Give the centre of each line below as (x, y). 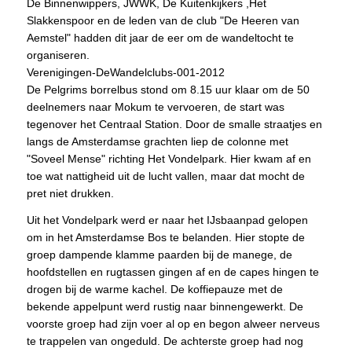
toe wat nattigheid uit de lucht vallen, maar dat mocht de (165, 176)
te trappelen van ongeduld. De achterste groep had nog (165, 341)
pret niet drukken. (70, 193)
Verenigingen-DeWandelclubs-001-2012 (125, 72)
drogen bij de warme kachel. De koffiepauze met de (154, 289)
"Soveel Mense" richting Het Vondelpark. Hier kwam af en (169, 158)
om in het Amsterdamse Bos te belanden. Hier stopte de (165, 237)
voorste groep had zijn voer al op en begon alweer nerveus (173, 323)
